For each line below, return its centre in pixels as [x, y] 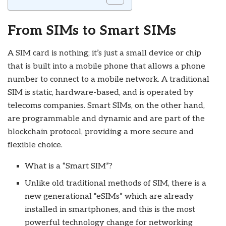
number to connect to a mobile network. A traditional [108, 80]
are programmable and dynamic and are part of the [106, 119]
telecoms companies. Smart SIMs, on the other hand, [106, 106]
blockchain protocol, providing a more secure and [101, 132]
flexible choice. [35, 145]
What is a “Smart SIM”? [69, 166]
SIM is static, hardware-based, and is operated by [101, 93]
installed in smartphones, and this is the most [110, 210]
